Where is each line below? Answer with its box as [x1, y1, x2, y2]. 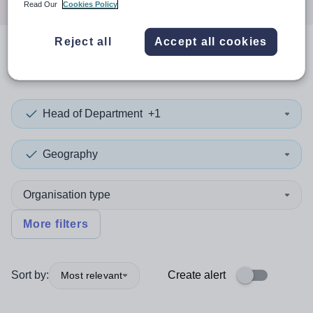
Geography [43, 148, 98, 160]
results [98, 51, 163, 73]
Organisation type [23, 189, 110, 201]
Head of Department [43, 108, 143, 119]
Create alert [168, 269, 226, 281]
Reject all [54, 35, 112, 48]
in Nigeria [163, 51, 259, 73]
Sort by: [11, 269, 49, 281]
